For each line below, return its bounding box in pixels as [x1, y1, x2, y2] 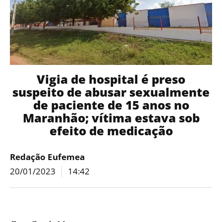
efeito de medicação [49, 122, 173, 139]
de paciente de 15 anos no [33, 97, 189, 113]
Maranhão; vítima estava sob [22, 110, 200, 126]
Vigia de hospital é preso [37, 71, 185, 87]
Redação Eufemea [10, 151, 85, 163]
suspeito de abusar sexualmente [12, 84, 210, 100]
